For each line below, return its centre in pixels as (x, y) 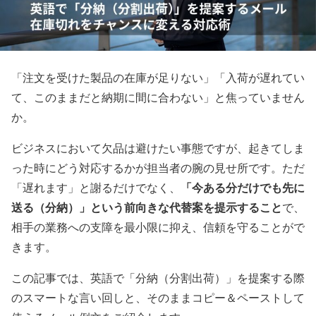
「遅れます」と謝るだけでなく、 (96, 187)
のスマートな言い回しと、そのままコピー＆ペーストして (158, 297)
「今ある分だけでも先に (243, 187)
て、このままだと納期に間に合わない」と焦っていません (158, 97)
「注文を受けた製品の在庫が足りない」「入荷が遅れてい (158, 77)
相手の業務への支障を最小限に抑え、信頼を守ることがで (158, 227)
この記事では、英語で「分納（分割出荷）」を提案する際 (158, 278)
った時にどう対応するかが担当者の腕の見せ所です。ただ (158, 168)
